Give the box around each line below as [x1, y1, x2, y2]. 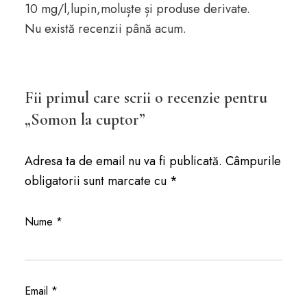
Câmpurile [225, 152, 281, 170]
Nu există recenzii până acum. [24, 20, 186, 38]
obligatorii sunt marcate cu [24, 172, 170, 190]
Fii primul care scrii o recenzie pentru [24, 88, 267, 108]
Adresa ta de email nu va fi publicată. [24, 152, 222, 170]
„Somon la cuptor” [24, 110, 145, 130]
